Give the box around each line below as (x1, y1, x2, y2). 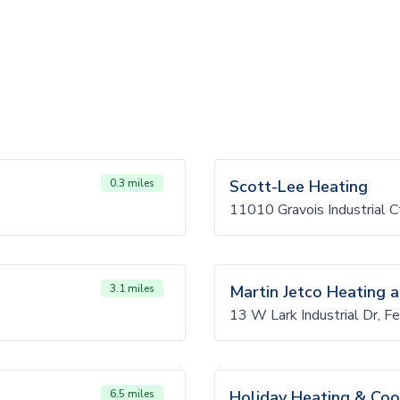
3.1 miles (110, 281, 154, 296)
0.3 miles (110, 176, 154, 190)
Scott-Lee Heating (229, 176, 368, 197)
